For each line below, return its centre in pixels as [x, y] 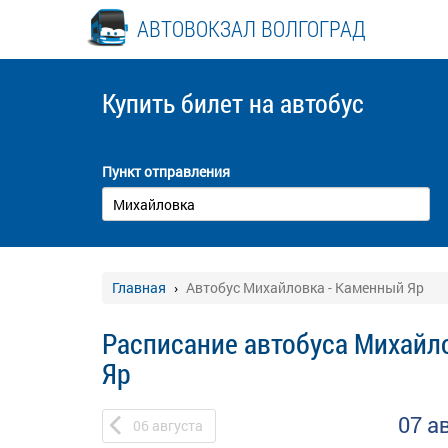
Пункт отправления [166, 171]
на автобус [306, 103]
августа [177, 425]
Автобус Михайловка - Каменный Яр [305, 287]
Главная [139, 287]
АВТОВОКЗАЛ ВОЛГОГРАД [251, 28]
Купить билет [175, 103]
